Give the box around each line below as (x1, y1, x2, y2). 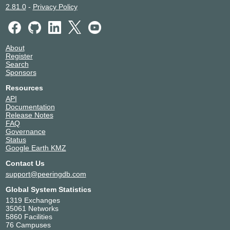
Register (5, 51, 33, 60)
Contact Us (5, 159, 45, 167)
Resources (5, 83, 43, 92)
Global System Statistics (5, 185, 91, 194)
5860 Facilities (5, 212, 52, 221)
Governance (5, 127, 46, 136)
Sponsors (5, 68, 36, 76)
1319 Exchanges (5, 196, 60, 204)
